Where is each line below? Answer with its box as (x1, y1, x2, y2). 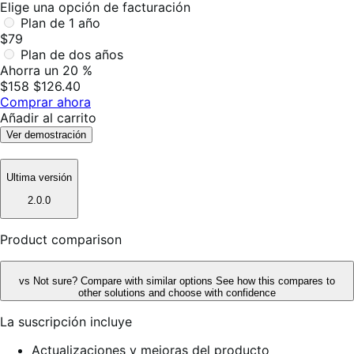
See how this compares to (216, 274, 335, 287)
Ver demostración (6, 128, 86, 141)
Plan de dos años (21, 46, 123, 62)
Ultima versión (6, 171, 72, 184)
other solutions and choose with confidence (78, 286, 276, 299)
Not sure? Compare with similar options (33, 274, 216, 287)
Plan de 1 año (21, 14, 100, 31)
